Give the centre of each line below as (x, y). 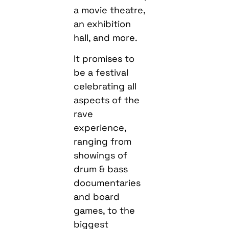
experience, (100, 128)
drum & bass (101, 169)
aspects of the (107, 100)
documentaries (107, 183)
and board (97, 197)
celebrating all (105, 86)
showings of (101, 155)
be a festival (101, 73)
